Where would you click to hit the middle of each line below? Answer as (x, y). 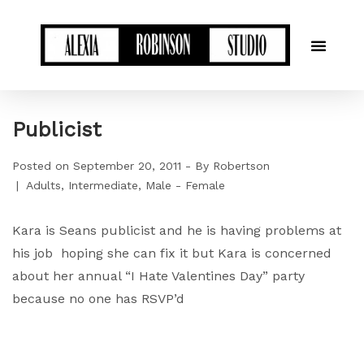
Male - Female (185, 186)
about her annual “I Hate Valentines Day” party (158, 276)
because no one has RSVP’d (98, 299)
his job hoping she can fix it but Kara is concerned (172, 253)
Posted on (43, 166)
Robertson (241, 166)
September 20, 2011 (127, 166)
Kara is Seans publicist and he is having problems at (177, 231)
